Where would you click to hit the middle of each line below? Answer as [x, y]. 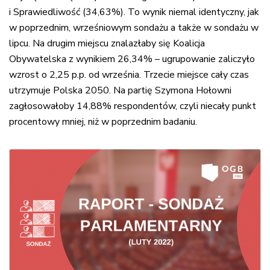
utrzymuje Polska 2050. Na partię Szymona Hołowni [120, 90]
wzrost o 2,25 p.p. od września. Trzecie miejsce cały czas [129, 74]
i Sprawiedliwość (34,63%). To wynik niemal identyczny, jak [134, 12]
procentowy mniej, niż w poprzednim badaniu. [104, 121]
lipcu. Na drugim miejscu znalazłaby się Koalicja [107, 43]
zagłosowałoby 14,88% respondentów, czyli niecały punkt [133, 106]
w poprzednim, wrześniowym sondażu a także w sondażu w [134, 27]
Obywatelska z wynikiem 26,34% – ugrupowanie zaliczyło [132, 59]
